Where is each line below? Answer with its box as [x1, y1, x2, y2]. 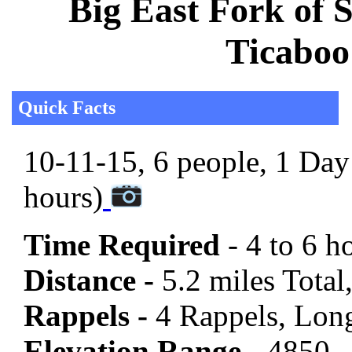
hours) [24, 180, 103, 214]
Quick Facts [18, 97, 115, 119]
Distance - [24, 263, 154, 298]
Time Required [24, 228, 228, 262]
